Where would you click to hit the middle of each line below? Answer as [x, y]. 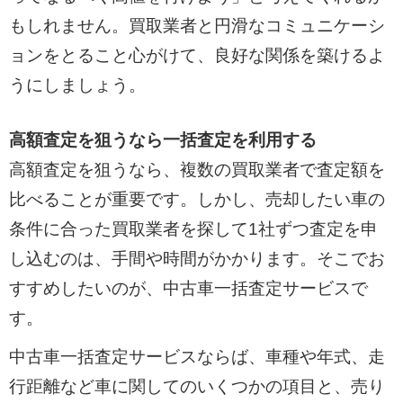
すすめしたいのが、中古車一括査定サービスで [188, 289]
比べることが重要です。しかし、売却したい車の [197, 200]
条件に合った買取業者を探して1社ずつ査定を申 [193, 229]
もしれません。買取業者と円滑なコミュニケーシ [197, 25]
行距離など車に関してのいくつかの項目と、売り [197, 386]
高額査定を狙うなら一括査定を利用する [162, 140]
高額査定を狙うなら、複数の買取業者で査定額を [197, 170]
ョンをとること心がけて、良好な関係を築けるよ [197, 55]
